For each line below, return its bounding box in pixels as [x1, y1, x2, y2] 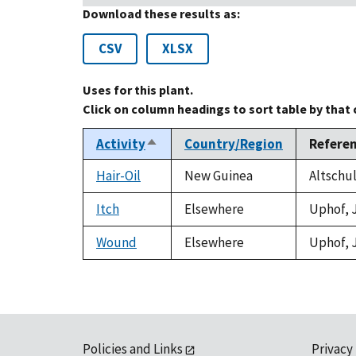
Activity [96, 135, 145, 153]
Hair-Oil [96, 167, 141, 185]
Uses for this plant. [83, 82, 193, 99]
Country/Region [184, 135, 283, 153]
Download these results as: [83, 6, 240, 22]
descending [145, 153, 216, 172]
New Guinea [184, 167, 253, 185]
